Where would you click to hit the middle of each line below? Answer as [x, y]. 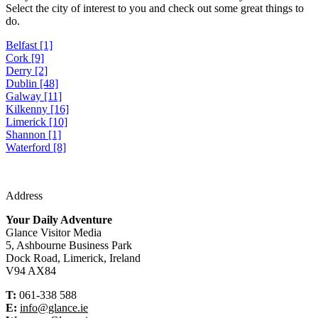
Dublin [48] [32, 84]
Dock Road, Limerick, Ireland [73, 258]
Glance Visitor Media [54, 233]
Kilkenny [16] [37, 109]
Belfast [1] [29, 45]
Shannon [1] [33, 135]
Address [24, 196]
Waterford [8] [36, 148]
